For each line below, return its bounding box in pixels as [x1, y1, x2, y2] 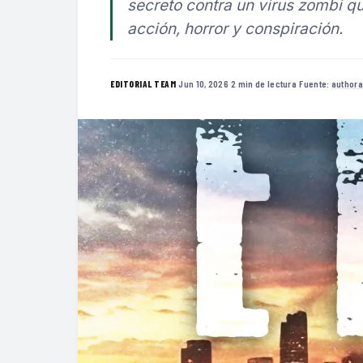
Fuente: [299, 77, 331, 89]
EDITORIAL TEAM [110, 78, 176, 89]
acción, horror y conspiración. [127, 19, 343, 38]
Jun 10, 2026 [178, 77, 228, 89]
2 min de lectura [231, 77, 297, 89]
